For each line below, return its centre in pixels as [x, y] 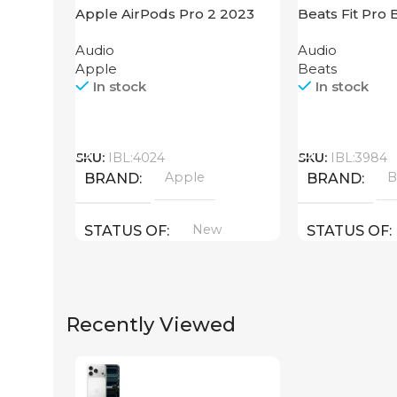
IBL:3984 [358, 157]
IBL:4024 [136, 157]
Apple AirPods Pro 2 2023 [165, 13]
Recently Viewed [151, 324]
